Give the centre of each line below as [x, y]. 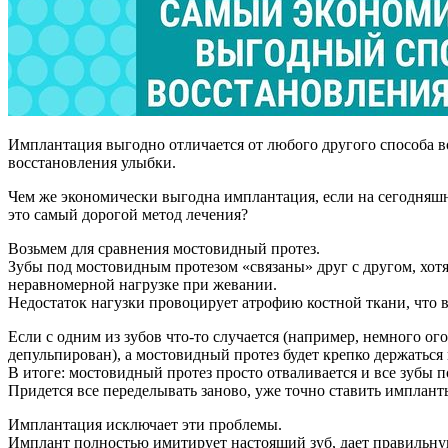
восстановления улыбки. [92, 162]
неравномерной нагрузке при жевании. [142, 284]
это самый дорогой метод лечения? [128, 214]
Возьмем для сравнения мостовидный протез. [164, 248]
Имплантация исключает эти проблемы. [145, 424]
